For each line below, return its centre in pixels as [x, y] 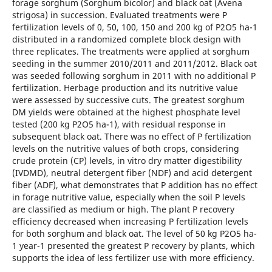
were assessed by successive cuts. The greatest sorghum [128, 100]
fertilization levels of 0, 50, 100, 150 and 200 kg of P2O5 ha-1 [134, 27]
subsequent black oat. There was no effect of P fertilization [131, 136]
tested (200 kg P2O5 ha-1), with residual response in [119, 124]
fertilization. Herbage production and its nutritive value [125, 87]
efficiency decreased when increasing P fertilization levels [130, 221]
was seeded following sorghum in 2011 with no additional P [134, 75]
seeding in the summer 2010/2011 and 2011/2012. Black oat [134, 63]
